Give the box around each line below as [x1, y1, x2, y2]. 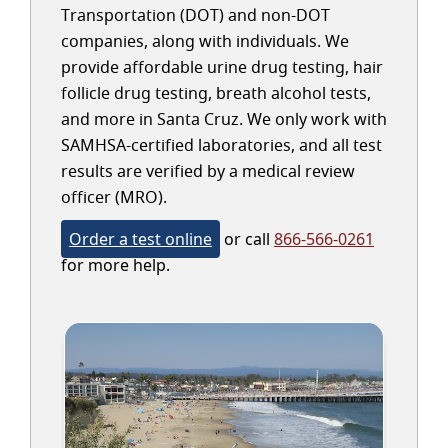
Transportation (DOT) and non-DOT [61, 4, 330, 26]
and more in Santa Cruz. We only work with [61, 108, 387, 130]
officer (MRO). [61, 186, 167, 208]
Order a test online [69, 228, 212, 250]
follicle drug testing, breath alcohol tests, [61, 82, 371, 104]
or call [220, 228, 274, 250]
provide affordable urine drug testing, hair [61, 56, 383, 78]
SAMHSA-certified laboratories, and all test [61, 134, 382, 156]
